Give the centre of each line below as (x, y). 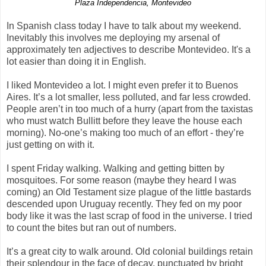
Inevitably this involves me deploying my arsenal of (113, 37)
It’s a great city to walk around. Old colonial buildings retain (130, 251)
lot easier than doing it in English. (76, 61)
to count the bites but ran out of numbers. (91, 227)
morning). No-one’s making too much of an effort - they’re (125, 132)
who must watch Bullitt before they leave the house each (124, 121)
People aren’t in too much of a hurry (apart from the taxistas (130, 109)
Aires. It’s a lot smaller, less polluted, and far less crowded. (129, 97)
